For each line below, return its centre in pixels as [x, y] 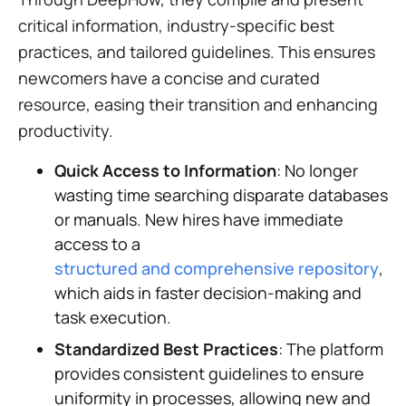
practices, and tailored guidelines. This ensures [197, 51]
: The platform [331, 348]
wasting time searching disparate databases [221, 194]
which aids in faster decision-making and [208, 292]
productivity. [66, 130]
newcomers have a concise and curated [169, 77]
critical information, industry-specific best [176, 25]
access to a [97, 243]
